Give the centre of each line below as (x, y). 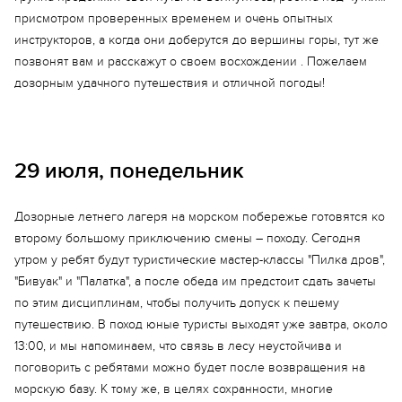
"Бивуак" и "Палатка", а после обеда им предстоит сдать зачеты (195, 281)
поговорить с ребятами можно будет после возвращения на (190, 367)
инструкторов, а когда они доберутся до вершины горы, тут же (197, 40)
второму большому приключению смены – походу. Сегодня (188, 238)
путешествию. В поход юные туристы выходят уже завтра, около (201, 324)
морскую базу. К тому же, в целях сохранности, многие (174, 389)
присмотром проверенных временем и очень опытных (174, 18)
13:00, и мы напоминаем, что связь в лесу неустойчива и (178, 346)
